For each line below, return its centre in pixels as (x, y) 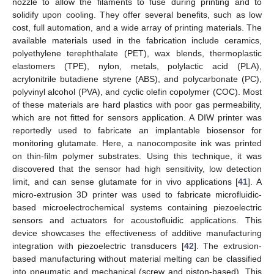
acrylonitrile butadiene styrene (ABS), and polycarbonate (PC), (137, 79)
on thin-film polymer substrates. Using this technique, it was (137, 156)
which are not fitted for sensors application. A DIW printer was (137, 118)
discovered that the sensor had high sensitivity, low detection (137, 169)
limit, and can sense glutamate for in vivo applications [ (125, 182)
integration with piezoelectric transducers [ (98, 246)
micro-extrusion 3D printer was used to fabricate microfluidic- (137, 195)
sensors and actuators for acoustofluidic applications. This (137, 220)
